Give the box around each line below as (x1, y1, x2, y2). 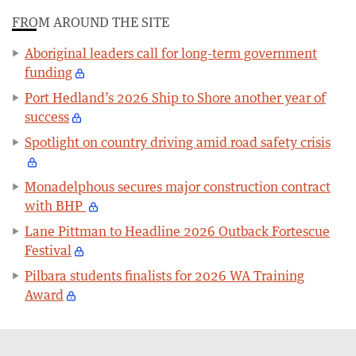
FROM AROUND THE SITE (12, 14, 169, 30)
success (25, 108, 69, 125)
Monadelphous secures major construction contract (25, 178, 331, 195)
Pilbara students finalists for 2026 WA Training (25, 267, 304, 284)
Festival (25, 242, 72, 258)
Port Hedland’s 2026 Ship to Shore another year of (25, 89, 326, 106)
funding (25, 64, 72, 80)
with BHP (25, 197, 86, 214)
